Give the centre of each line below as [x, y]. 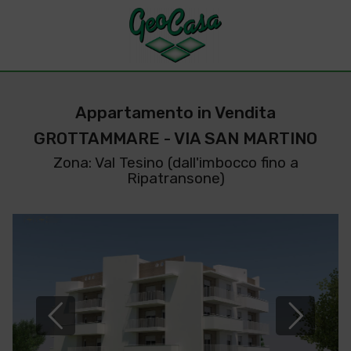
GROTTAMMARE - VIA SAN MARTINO [175, 138]
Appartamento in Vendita [175, 112]
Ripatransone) [175, 178]
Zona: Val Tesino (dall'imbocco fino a [175, 163]
